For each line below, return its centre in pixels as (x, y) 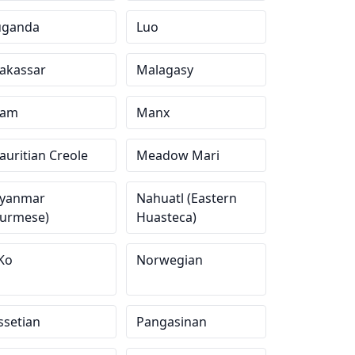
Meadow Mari (178, 155)
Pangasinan (172, 322)
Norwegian (170, 260)
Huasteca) (167, 217)
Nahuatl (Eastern (187, 198)
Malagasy (165, 70)
